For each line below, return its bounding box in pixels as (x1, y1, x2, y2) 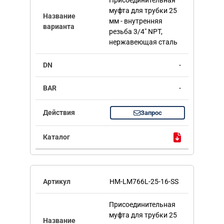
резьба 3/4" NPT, (108, 27, 162, 36)
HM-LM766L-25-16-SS (109, 177, 178, 186)
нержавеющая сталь (108, 38, 177, 46)
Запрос (140, 109, 162, 117)
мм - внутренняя (108, 17, 162, 25)
